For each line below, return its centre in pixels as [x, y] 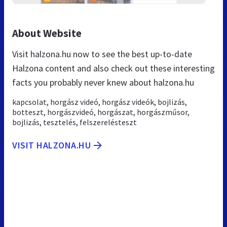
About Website [47, 33]
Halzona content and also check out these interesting [113, 68]
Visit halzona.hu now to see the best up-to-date [102, 54]
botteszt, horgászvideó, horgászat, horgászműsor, [101, 112]
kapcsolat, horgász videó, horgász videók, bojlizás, [100, 102]
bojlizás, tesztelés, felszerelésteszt [74, 122]
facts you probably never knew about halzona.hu [103, 82]
